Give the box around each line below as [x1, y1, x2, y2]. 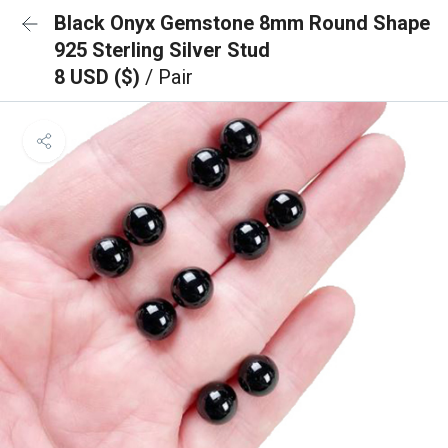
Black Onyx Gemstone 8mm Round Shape [54, 11, 430, 35]
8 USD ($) [54, 65, 145, 89]
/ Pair [145, 65, 193, 89]
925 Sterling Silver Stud [54, 38, 270, 62]
